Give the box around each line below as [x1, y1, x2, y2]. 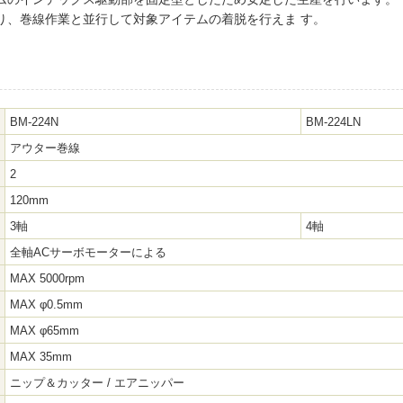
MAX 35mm [10, 350, 72, 363]
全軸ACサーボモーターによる [10, 246, 166, 259]
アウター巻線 [10, 141, 80, 155]
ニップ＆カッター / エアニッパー [10, 376, 184, 390]
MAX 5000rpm [10, 272, 85, 285]
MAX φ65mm [10, 324, 79, 337]
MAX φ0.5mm [10, 298, 83, 311]
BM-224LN [306, 115, 361, 129]
